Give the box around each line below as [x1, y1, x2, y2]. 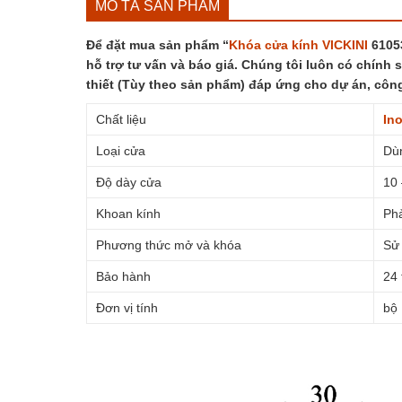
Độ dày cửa [95, 175, 162, 190]
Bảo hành [95, 269, 151, 284]
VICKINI [321, 38, 368, 53]
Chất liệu [95, 112, 146, 127]
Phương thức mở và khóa [95, 238, 241, 253]
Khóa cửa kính [228, 38, 319, 53]
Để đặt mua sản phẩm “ [85, 38, 229, 53]
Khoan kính [95, 206, 161, 222]
